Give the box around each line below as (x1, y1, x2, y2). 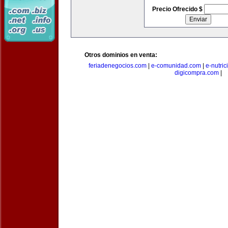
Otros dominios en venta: (84, 51, 157, 59)
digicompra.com (174, 69, 219, 76)
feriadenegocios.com (88, 62, 147, 69)
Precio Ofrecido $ (152, 6, 204, 13)
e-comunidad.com (151, 62, 201, 69)
